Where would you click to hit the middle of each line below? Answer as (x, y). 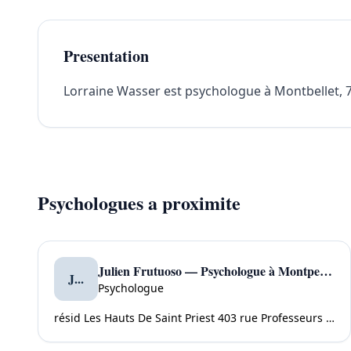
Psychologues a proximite (139, 203)
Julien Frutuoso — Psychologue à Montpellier (326, 271)
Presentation (106, 56)
